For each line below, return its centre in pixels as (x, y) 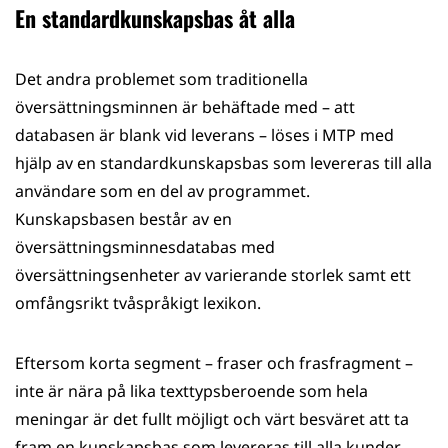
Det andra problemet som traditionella (161, 79)
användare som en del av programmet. (162, 191)
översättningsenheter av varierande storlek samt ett (213, 275)
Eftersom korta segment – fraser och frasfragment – (214, 363)
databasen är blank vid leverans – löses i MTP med (204, 135)
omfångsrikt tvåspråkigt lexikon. (138, 303)
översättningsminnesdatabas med (145, 247)
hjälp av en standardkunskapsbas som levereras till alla (223, 163)
